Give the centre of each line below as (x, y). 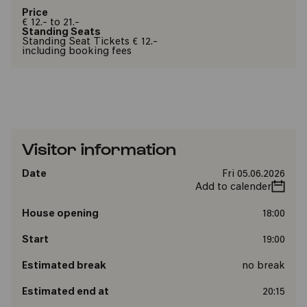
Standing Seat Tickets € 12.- (90, 42)
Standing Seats (61, 33)
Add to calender (233, 187)
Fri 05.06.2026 (253, 174)
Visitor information (99, 148)
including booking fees (77, 52)
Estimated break (64, 266)
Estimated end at (65, 292)
